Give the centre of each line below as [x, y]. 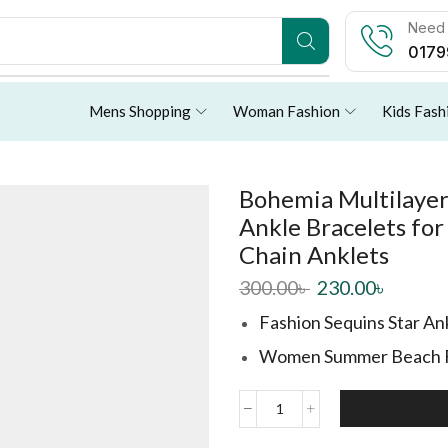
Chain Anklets [314, 254]
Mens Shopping [139, 111]
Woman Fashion [286, 111]
